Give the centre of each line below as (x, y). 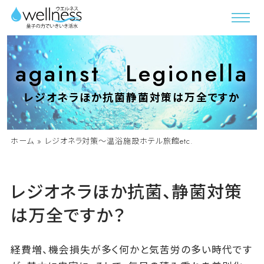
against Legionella (132, 74)
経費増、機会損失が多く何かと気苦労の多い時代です (131, 250)
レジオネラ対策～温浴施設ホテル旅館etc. (117, 141)
